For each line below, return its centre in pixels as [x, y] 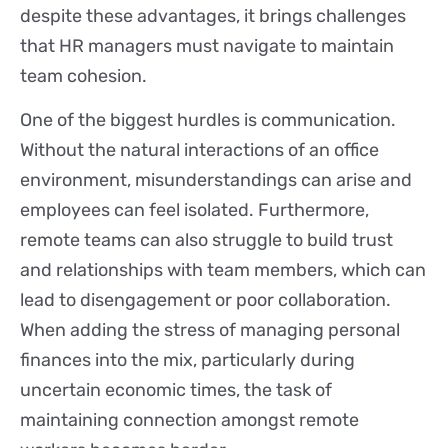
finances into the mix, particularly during [187, 359]
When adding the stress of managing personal [210, 329]
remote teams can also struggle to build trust [206, 239]
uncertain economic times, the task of [176, 389]
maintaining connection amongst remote [189, 419]
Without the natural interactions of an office [199, 149]
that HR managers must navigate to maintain [207, 45]
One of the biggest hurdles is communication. [208, 119]
